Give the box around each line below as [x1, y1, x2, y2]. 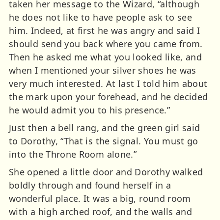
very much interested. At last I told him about [9, 77, 208, 89]
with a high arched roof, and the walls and [9, 205, 192, 218]
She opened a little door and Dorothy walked [9, 165, 203, 178]
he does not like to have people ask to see [9, 11, 192, 23]
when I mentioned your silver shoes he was [9, 64, 196, 76]
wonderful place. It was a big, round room [9, 192, 191, 204]
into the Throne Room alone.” [9, 148, 137, 160]
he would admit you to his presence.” [9, 104, 170, 116]
